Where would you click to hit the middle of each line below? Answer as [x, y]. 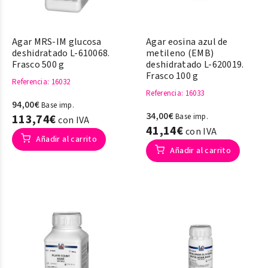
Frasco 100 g [172, 76]
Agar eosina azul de [187, 42]
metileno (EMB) [180, 53]
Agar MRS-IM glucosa [57, 42]
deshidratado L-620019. [195, 65]
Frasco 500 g [38, 65]
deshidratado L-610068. [61, 53]
